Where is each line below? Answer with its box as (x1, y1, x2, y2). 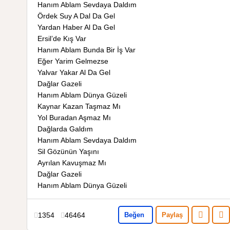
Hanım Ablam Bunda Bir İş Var (37, 46, 136, 54)
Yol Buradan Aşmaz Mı (37, 113, 111, 122)
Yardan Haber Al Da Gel (37, 23, 115, 31)
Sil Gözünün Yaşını (37, 147, 99, 156)
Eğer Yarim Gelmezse (37, 57, 108, 65)
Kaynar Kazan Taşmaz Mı (37, 102, 121, 110)
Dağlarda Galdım (37, 125, 93, 133)
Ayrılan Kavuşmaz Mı (37, 159, 106, 167)
